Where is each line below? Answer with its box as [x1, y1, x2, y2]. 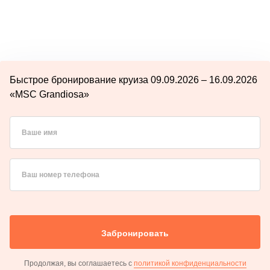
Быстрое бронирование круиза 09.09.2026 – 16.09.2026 [10, 74, 257, 85]
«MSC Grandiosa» [10, 89, 89, 99]
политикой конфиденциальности [133, 259, 246, 268]
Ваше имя [22, 128, 57, 137]
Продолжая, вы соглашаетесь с [24, 259, 134, 268]
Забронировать [101, 228, 169, 238]
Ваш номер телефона [22, 170, 99, 179]
